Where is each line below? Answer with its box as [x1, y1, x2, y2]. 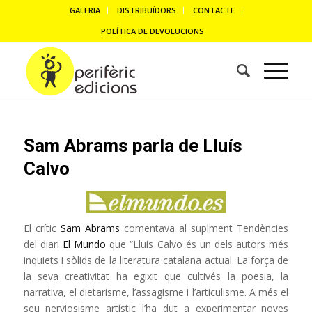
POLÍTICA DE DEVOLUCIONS [100, 26, 204, 36]
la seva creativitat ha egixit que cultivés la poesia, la [23, 270, 289, 283]
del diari [23, 237, 63, 251]
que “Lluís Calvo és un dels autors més [106, 237, 289, 251]
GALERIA [69, 5, 100, 15]
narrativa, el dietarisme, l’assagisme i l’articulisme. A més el [23, 286, 289, 299]
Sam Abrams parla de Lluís [23, 135, 242, 156]
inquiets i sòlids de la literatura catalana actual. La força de [23, 253, 289, 267]
